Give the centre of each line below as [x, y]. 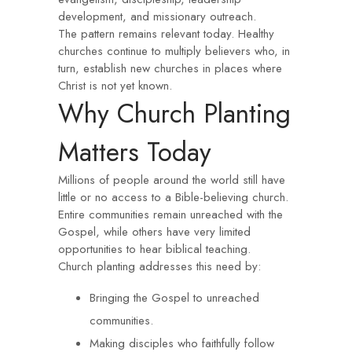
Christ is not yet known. [115, 86]
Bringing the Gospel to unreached [174, 298]
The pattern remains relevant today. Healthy [166, 34]
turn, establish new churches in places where [170, 68]
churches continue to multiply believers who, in [174, 51]
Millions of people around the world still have [172, 180]
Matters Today [135, 152]
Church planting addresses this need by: [159, 266]
